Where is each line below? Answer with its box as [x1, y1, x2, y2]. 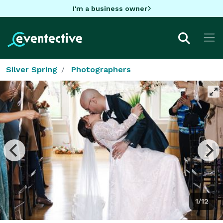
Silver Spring [6, 64, 57, 74]
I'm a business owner [72, 4, 147, 12]
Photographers [71, 64, 131, 74]
